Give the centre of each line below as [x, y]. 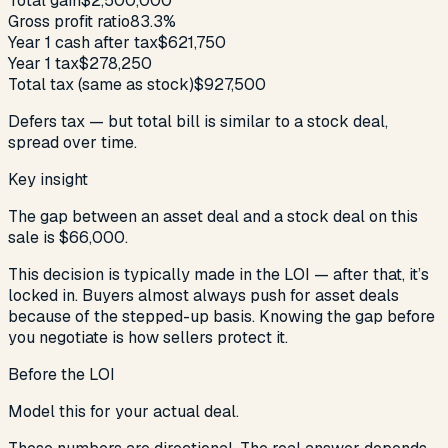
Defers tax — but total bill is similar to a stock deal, [198, 121]
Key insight [48, 179]
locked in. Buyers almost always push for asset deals [203, 295]
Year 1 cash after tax [83, 42]
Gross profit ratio [69, 21]
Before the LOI [61, 374]
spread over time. [72, 142]
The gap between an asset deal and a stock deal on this [213, 216]
